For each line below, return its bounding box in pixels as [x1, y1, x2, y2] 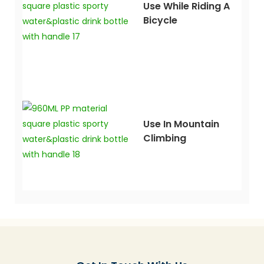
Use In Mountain [143, 117, 219, 131]
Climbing [143, 131, 186, 145]
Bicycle [143, 13, 177, 27]
